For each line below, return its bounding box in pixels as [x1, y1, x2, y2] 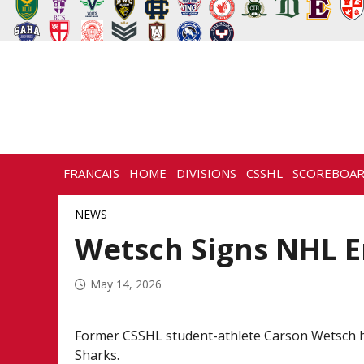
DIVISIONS [176, 165, 236, 181]
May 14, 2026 [90, 276, 162, 292]
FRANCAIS [63, 165, 119, 181]
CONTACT [171, 202, 227, 219]
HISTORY [107, 202, 161, 219]
